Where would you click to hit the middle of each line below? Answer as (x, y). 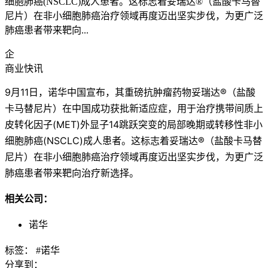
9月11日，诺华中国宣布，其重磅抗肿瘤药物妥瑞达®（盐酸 (130, 92)
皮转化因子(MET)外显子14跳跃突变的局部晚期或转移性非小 (134, 124)
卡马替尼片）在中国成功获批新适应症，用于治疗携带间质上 (134, 108)
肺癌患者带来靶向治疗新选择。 (72, 173)
